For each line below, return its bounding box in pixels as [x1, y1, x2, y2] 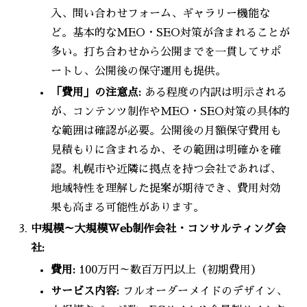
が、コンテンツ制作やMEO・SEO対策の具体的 [51, 106, 291, 118]
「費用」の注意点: [51, 87, 142, 99]
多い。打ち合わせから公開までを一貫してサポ [51, 46, 282, 58]
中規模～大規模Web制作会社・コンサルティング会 [31, 223, 286, 235]
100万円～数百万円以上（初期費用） [75, 264, 262, 275]
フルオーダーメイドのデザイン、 [119, 285, 288, 297]
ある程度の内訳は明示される [141, 87, 288, 99]
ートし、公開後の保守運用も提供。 [51, 65, 227, 77]
